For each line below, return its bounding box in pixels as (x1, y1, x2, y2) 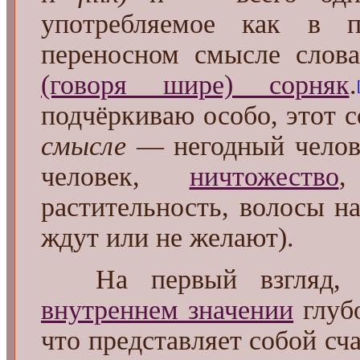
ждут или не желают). (41, 223, 294, 253)
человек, (41, 162, 190, 192)
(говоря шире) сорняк (41, 70, 350, 100)
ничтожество (189, 162, 339, 192)
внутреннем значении (41, 295, 294, 325)
